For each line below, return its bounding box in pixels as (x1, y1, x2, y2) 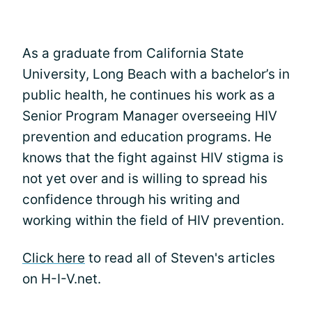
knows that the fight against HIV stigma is (22, 150, 283, 166)
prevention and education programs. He (22, 129, 272, 146)
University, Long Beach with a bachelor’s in (22, 66, 290, 83)
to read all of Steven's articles (85, 250, 275, 267)
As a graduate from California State (22, 45, 244, 62)
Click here (22, 250, 85, 267)
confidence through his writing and (22, 192, 240, 208)
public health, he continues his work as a (22, 87, 275, 104)
